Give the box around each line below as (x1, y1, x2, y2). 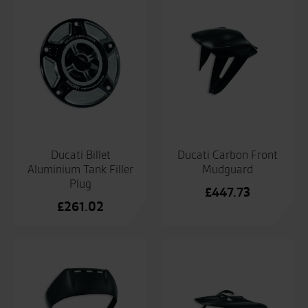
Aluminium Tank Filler (27, 162, 133, 177)
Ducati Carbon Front (177, 148, 278, 162)
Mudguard (202, 162, 253, 177)
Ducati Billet (50, 148, 111, 162)
